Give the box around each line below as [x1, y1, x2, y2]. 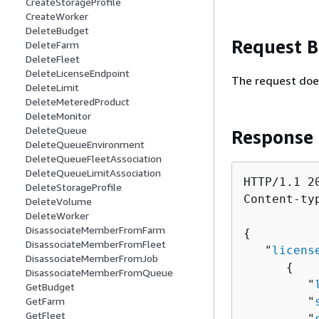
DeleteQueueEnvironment [26, 138, 145, 151]
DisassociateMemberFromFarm [26, 224, 165, 236]
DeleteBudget [26, 24, 89, 37]
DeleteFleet [26, 53, 80, 66]
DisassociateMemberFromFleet [26, 238, 166, 251]
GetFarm [26, 295, 65, 308]
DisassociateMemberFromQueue [26, 266, 173, 279]
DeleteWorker [26, 209, 89, 222]
